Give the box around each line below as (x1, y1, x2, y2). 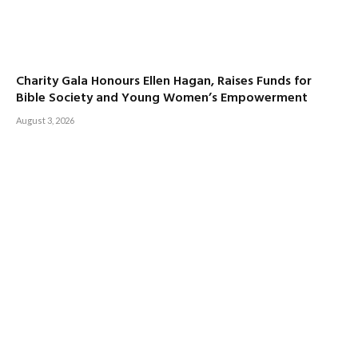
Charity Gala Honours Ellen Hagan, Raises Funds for (16, 70, 312, 92)
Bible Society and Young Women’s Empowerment (16, 87, 308, 109)
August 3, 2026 (16, 114, 74, 125)
